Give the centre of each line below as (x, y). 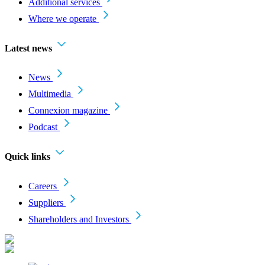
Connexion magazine (68, 111)
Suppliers (46, 202)
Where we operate (62, 18)
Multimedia (50, 94)
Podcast (43, 127)
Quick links (28, 157)
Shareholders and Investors (79, 219)
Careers (43, 186)
